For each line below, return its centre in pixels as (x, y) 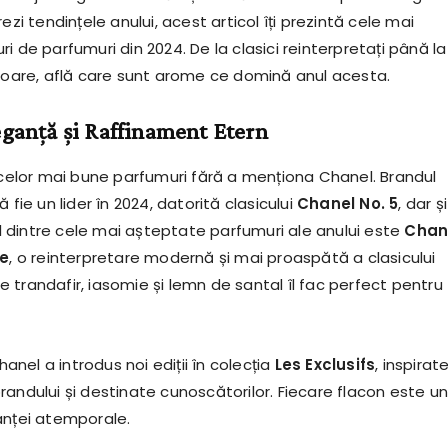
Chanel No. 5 (347, 204)
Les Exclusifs (325, 365)
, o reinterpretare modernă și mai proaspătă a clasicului (222, 258)
